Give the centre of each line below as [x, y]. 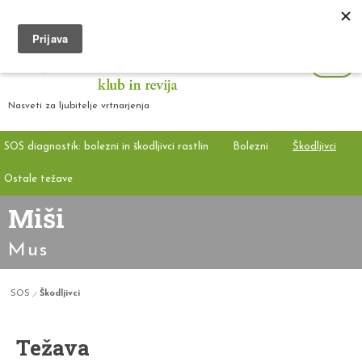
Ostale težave [38, 179]
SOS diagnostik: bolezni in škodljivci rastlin [106, 146]
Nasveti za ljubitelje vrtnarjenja [79, 105]
